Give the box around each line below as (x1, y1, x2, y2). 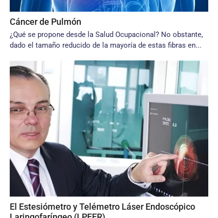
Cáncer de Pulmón (10, 17, 81, 27)
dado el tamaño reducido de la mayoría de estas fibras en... (10, 41, 201, 50)
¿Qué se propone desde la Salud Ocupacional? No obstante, (10, 30, 203, 39)
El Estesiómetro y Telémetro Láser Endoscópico (10, 201, 195, 212)
